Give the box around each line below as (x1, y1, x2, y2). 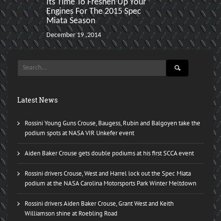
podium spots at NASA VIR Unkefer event (25, 129, 134, 138)
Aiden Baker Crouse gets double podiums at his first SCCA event (25, 149, 194, 158)
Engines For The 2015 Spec (46, 7, 141, 17)
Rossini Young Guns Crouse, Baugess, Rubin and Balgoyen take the (25, 119, 200, 128)
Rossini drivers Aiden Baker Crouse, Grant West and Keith (25, 199, 174, 208)
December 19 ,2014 (46, 32, 101, 39)
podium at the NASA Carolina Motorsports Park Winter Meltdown (25, 179, 196, 188)
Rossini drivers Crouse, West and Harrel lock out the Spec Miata (25, 169, 191, 178)
